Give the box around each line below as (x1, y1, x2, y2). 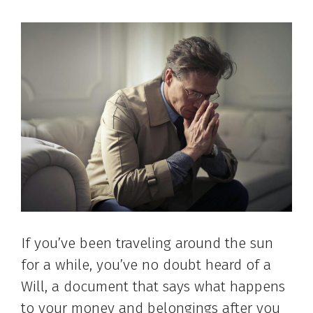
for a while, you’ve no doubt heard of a (21, 256, 271, 275)
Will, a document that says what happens (21, 277, 285, 296)
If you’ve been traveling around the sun (21, 234, 273, 253)
